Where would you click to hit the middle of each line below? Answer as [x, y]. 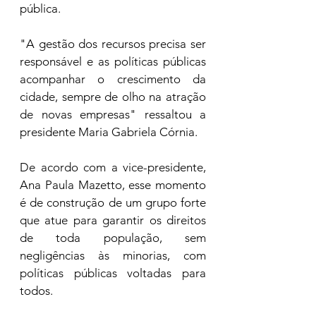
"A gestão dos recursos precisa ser [113, 44]
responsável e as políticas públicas [113, 61]
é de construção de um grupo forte [113, 202]
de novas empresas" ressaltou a [113, 114]
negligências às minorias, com [113, 255]
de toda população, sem [113, 238]
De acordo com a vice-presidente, [113, 167]
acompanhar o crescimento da [113, 79]
